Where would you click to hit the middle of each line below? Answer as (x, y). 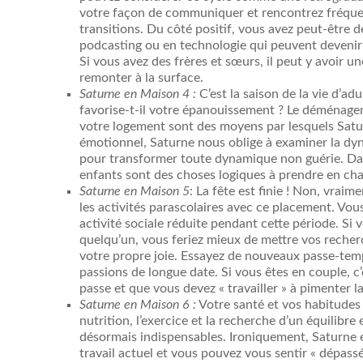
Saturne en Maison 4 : (138, 94)
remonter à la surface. (141, 78)
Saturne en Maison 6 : (138, 305)
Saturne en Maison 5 (135, 192)
